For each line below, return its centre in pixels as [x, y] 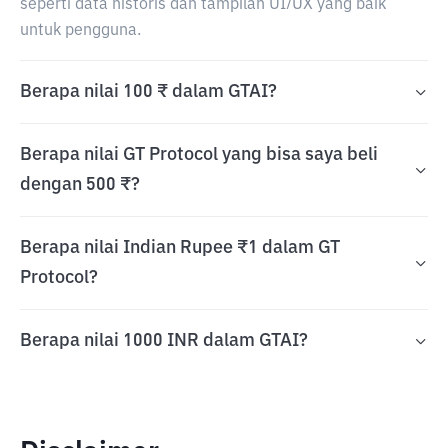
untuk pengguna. [80, 31]
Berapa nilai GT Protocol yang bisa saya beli [199, 155]
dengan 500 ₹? [80, 185]
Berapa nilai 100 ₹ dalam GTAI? [148, 92]
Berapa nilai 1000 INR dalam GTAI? [164, 341]
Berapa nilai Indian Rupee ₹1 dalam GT [180, 248]
